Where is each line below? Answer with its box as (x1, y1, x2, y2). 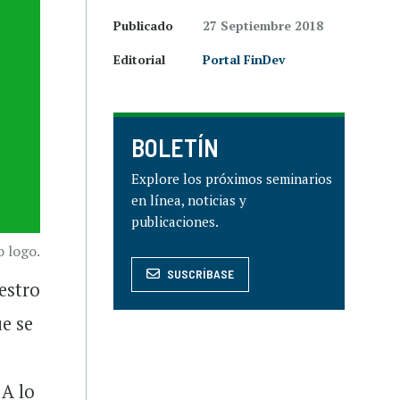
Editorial (113, 51, 165, 68)
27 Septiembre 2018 (203, 17, 323, 34)
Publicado (113, 17, 173, 34)
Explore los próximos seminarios (131, 170, 332, 187)
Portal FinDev (203, 51, 286, 68)
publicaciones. (131, 212, 219, 230)
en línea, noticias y (131, 191, 246, 209)
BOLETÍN (131, 132, 219, 162)
